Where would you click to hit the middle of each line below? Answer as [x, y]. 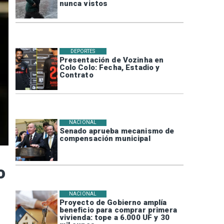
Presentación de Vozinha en [111, 60]
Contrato [76, 75]
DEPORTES [83, 51]
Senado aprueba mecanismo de [117, 131]
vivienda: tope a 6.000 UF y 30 [114, 218]
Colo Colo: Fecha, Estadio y [109, 67]
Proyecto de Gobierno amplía [113, 203]
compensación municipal [105, 139]
